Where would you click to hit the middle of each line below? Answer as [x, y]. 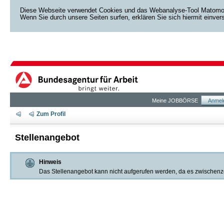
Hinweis [50, 162]
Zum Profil [51, 114]
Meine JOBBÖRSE [175, 101]
